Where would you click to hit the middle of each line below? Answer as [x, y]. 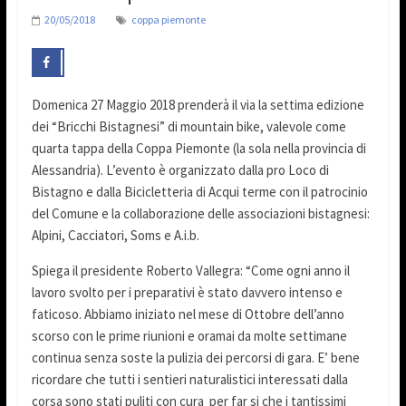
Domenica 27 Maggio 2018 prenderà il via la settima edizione [198, 105]
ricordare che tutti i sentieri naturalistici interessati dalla [189, 380]
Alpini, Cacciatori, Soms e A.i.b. [115, 236]
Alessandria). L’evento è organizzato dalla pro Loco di [180, 170]
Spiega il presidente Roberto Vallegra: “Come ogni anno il [190, 271]
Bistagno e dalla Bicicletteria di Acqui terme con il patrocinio [199, 192]
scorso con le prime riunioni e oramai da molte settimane [189, 336]
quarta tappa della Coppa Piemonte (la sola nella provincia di [198, 149]
